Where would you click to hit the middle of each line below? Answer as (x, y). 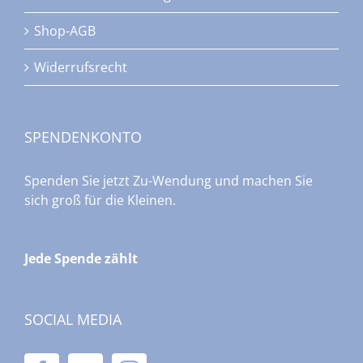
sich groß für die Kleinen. (100, 201)
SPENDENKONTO (83, 137)
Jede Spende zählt (81, 259)
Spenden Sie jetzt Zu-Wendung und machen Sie (169, 181)
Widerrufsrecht (81, 68)
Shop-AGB (65, 31)
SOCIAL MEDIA (73, 320)
